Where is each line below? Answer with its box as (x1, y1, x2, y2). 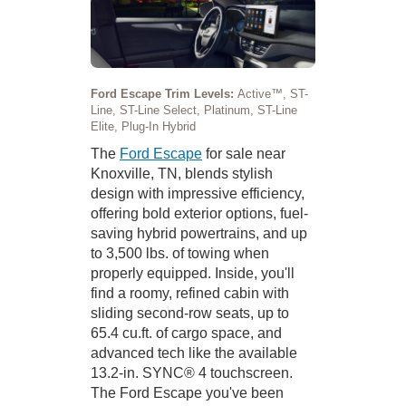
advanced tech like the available (91, 344, 297, 361)
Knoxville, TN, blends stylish (91, 165, 273, 181)
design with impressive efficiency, (91, 185, 304, 201)
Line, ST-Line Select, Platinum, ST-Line (91, 102, 297, 117)
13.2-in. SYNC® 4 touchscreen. (91, 364, 293, 381)
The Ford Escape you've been (91, 384, 284, 401)
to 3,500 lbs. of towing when (91, 245, 269, 261)
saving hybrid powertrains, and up (91, 225, 307, 241)
